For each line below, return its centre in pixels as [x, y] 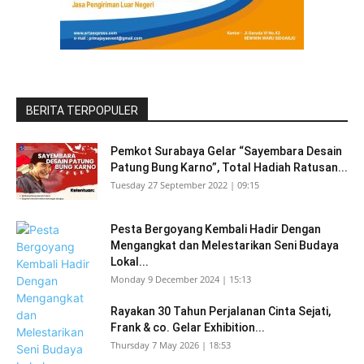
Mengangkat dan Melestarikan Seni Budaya [225, 245]
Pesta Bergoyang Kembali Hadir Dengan [216, 229]
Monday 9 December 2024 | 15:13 [181, 279]
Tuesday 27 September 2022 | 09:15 [185, 185]
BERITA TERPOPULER [82, 110]
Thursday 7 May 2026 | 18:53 [171, 345]
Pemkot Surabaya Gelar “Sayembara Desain [226, 151]
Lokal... [130, 262]
